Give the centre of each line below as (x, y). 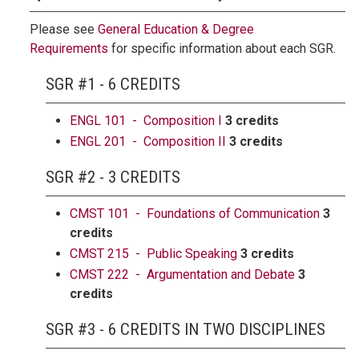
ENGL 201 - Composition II (148, 141)
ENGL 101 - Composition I (146, 121)
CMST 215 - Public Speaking (153, 254)
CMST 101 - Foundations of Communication (195, 214)
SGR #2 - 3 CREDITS (113, 177)
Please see (64, 29)
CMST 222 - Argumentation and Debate (182, 274)
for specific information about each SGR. (222, 48)
